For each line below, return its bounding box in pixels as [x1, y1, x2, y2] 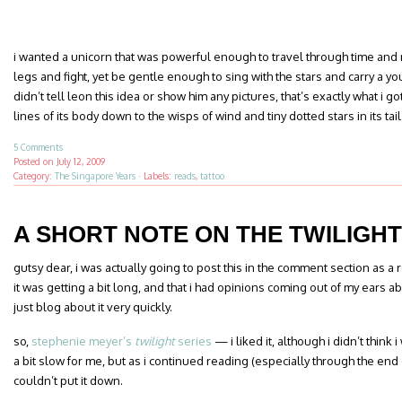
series [175, 334, 212, 348]
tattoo [200, 170, 224, 181]
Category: [13, 170, 55, 181]
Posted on [13, 156, 57, 167]
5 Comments [13, 142, 63, 153]
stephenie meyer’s [31, 334, 135, 348]
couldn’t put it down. [13, 373, 123, 388]
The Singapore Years [55, 170, 135, 181]
